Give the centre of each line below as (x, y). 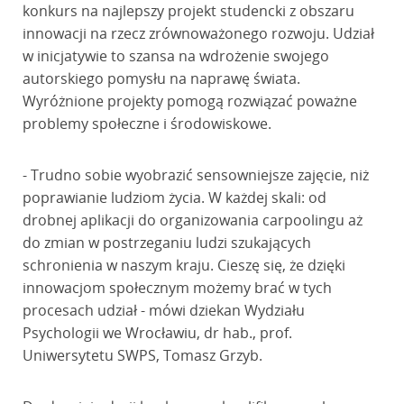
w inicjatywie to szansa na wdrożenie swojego (175, 56)
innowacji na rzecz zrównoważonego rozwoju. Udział (198, 34)
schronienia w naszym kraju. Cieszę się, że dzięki (184, 266)
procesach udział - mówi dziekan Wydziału (163, 311)
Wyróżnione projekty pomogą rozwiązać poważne (189, 101)
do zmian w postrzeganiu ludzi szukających (166, 243)
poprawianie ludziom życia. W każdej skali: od (174, 198)
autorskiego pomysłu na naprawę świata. (161, 79)
